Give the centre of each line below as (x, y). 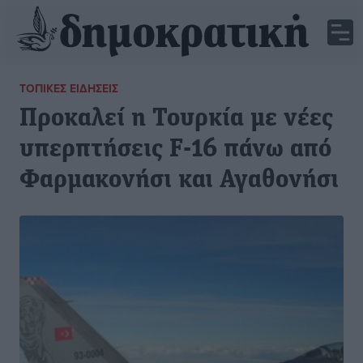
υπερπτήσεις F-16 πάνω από (175, 150)
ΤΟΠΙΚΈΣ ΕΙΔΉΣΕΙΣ (69, 88)
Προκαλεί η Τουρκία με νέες (176, 119)
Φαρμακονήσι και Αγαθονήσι (179, 181)
